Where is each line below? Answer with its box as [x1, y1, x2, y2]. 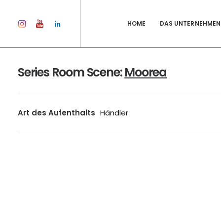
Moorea [124, 64, 167, 80]
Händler [100, 108, 128, 118]
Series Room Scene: [18, 64, 125, 80]
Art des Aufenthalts [18, 108, 95, 118]
